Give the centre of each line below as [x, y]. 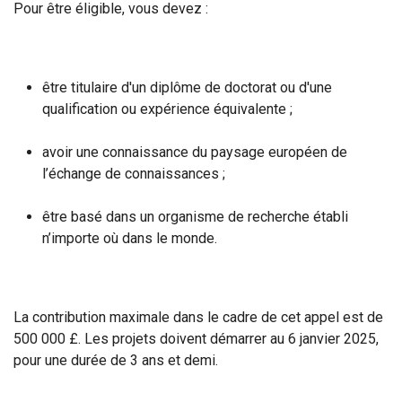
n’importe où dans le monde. [130, 239]
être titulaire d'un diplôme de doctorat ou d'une [187, 88]
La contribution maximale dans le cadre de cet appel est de [198, 318]
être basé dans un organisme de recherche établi [195, 217]
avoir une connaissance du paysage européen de [195, 153]
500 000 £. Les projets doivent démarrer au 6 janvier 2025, [196, 339]
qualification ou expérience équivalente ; [167, 109]
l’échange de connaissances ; [134, 174]
